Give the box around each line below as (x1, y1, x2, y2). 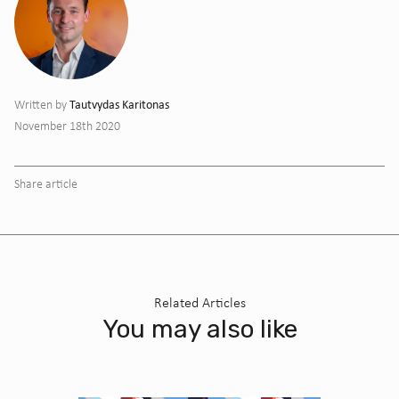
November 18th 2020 (14, 118, 120, 134)
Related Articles (153, 293, 246, 311)
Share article (14, 175, 77, 191)
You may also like (102, 313, 297, 344)
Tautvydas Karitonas (69, 95, 169, 112)
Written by (14, 96, 69, 112)
